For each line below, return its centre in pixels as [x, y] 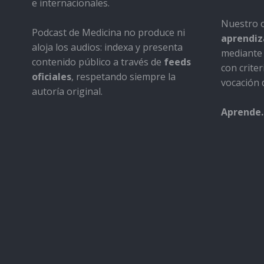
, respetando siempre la [123, 77]
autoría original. [67, 92]
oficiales [51, 77]
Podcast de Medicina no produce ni [108, 33]
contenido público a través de [98, 62]
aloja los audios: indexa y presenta [107, 47]
